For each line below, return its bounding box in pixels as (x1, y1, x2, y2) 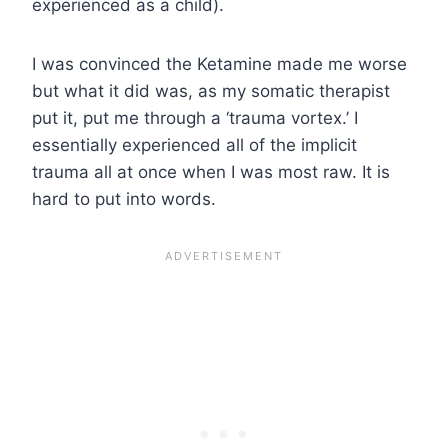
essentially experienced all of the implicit (32, 134, 357, 155)
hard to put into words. (32, 188, 216, 209)
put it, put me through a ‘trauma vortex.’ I (32, 107, 358, 128)
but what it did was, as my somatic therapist (32, 80, 390, 101)
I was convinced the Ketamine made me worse (32, 53, 407, 74)
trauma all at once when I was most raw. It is (32, 161, 390, 182)
